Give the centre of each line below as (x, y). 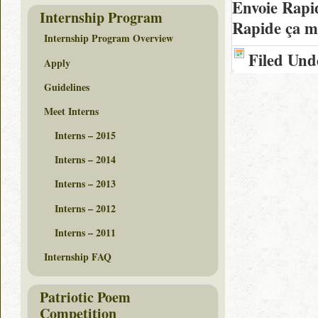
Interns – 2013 (85, 184)
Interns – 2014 (85, 160)
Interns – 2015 (85, 136)
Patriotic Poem (85, 297)
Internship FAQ (78, 257)
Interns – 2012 (85, 208)
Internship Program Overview (109, 38)
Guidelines (67, 87)
